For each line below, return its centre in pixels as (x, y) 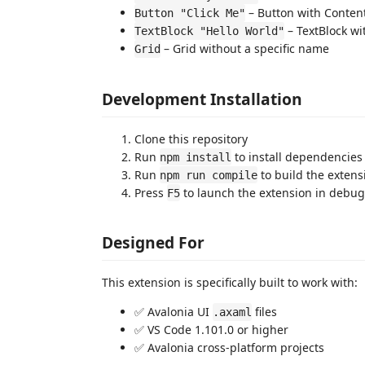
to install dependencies (297, 156)
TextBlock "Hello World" (209, 31)
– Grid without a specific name (245, 48)
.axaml (232, 312)
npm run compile (209, 175)
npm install (196, 157)
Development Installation (202, 99)
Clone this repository (191, 139)
